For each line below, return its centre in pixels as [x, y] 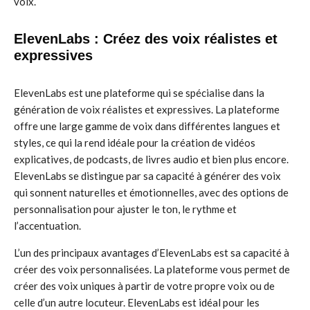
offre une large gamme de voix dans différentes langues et [147, 126]
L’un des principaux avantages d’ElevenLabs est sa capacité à [152, 253]
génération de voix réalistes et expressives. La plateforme [147, 109]
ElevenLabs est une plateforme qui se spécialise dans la [139, 93]
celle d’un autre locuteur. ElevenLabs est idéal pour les [137, 302]
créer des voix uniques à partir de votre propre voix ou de [144, 286]
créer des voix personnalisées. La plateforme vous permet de [152, 269]
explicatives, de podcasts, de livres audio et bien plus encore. [151, 159]
